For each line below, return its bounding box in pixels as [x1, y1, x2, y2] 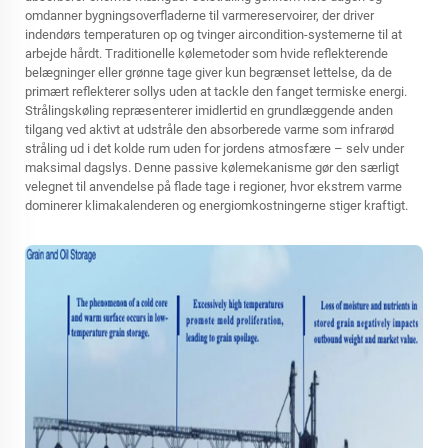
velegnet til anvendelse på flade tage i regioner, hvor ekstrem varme [25, 179, 402, 194]
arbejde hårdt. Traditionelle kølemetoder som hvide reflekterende [25, 46, 388, 61]
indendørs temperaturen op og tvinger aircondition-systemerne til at [25, 27, 402, 42]
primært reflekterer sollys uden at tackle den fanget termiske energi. [25, 84, 407, 99]
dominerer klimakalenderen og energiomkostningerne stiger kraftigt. [25, 198, 408, 213]
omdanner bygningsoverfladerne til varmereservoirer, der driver [25, 8, 374, 23]
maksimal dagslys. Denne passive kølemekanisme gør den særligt [25, 160, 399, 175]
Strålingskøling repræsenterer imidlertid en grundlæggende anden [25, 103, 393, 118]
